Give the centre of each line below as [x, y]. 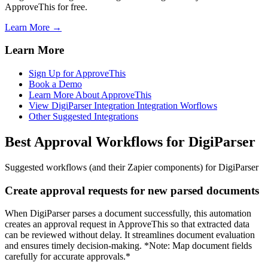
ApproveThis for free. [46, 7]
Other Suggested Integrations [83, 117]
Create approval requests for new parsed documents [132, 190]
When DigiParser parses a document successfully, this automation [128, 214]
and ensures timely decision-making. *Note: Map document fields [128, 246]
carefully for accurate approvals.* [68, 257]
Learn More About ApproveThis [90, 95]
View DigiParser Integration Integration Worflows [123, 106]
